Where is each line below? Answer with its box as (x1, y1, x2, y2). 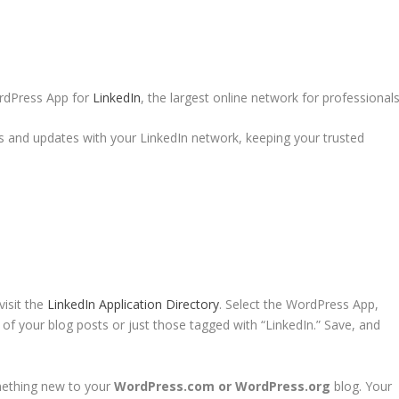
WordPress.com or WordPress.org (113, 377, 330, 395)
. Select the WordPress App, (218, 296, 379, 313)
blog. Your (330, 377, 392, 395)
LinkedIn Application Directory (46, 296, 219, 313)
